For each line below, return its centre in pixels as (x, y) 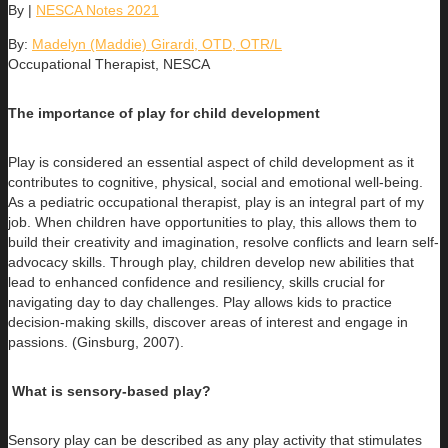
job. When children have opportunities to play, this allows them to (212, 222)
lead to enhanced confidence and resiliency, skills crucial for (196, 282)
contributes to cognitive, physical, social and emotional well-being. (215, 182)
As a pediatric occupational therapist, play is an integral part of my (216, 202)
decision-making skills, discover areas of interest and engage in (208, 322)
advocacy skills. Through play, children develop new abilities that (211, 262)
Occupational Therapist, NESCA (109, 64)
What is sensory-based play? (111, 391)
